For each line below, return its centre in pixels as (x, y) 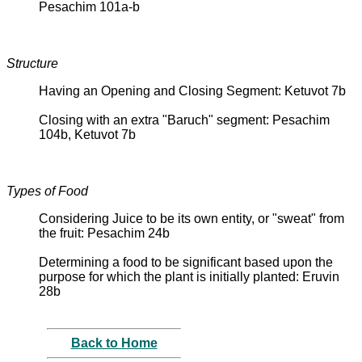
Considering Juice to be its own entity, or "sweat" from (192, 218)
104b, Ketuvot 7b (87, 134)
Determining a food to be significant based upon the (186, 262)
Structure (32, 63)
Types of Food (47, 191)
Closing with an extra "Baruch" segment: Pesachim (184, 120)
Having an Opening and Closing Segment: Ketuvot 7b (192, 90)
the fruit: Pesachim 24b (104, 233)
